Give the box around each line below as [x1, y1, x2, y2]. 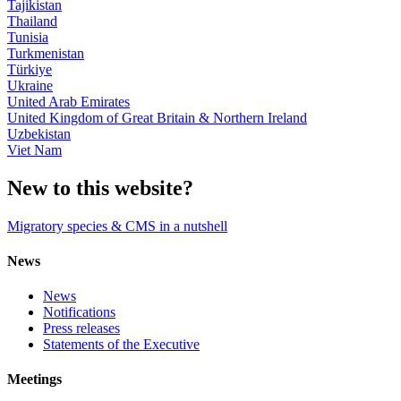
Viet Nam [7, 141, 62, 158]
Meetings [7, 371, 62, 388]
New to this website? [7, 175, 193, 200]
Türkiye [7, 61, 52, 77]
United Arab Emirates [7, 93, 130, 109]
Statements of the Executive [43, 337, 200, 353]
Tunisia [7, 29, 48, 45]
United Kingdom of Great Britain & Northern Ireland [7, 109, 307, 125]
